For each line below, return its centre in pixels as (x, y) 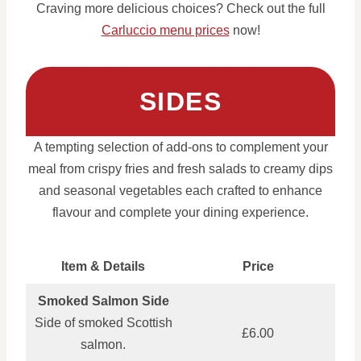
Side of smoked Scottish (103, 322)
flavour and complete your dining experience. (180, 212)
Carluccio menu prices (165, 30)
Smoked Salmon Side (103, 301)
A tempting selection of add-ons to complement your (180, 147)
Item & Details (103, 266)
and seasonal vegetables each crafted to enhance (180, 190)
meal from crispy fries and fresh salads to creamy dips (180, 168)
